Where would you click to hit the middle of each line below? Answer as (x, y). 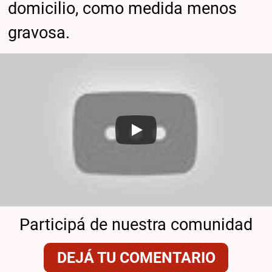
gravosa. (39, 33)
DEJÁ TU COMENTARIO (136, 258)
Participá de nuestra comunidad (136, 224)
